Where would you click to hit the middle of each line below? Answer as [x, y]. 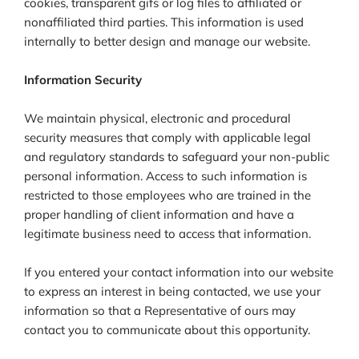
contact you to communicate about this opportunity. [167, 330]
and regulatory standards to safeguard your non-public [177, 157]
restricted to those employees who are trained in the [167, 196]
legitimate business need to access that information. [167, 234]
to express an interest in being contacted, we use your [172, 292]
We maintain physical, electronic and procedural [157, 119]
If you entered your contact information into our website [179, 272]
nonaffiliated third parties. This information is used [164, 22]
